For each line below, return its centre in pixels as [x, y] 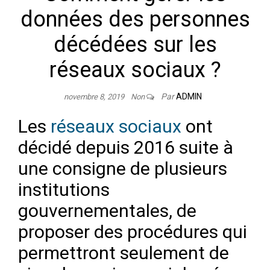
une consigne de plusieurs [123, 169]
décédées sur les [135, 45]
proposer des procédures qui [133, 232]
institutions [64, 190]
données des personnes [135, 20]
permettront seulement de [124, 253]
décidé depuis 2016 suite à [126, 148]
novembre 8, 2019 [95, 97]
